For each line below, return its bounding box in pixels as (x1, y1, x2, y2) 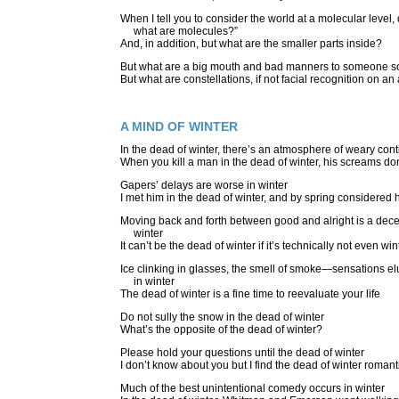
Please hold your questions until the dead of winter (120, 346, 364, 360)
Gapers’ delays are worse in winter (120, 179, 288, 192)
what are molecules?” (120, 24, 238, 37)
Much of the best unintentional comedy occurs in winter (120, 382, 387, 395)
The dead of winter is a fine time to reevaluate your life (120, 288, 380, 301)
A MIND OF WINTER (120, 118, 238, 134)
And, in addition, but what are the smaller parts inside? (120, 37, 385, 50)
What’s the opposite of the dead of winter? (120, 323, 322, 337)
